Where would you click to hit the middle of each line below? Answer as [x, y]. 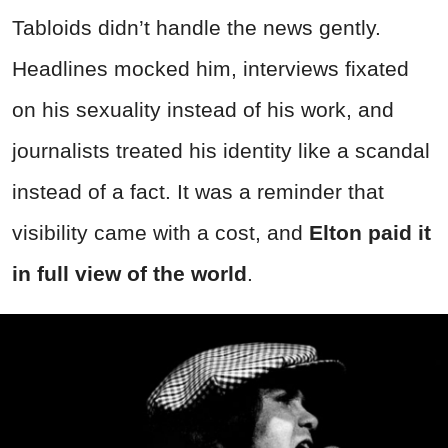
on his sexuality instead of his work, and [203, 109]
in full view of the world [129, 273]
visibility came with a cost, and [160, 232]
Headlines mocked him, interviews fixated [210, 68]
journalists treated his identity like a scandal [221, 150]
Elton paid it [370, 232]
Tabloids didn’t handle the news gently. [196, 27]
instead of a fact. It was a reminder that [198, 191]
